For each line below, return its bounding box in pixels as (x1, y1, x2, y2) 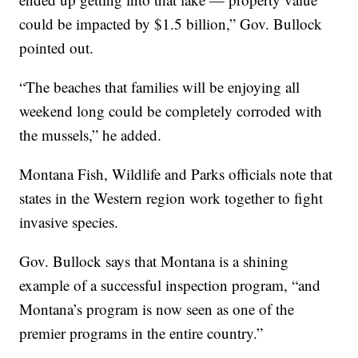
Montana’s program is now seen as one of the (19, 299, 295, 320)
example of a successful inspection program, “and (19, 275, 321, 296)
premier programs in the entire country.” (19, 323, 264, 344)
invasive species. (19, 212, 119, 233)
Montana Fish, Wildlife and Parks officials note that (19, 164, 333, 185)
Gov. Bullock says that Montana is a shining (19, 251, 289, 272)
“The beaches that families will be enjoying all (19, 77, 300, 97)
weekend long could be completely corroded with (19, 101, 323, 121)
